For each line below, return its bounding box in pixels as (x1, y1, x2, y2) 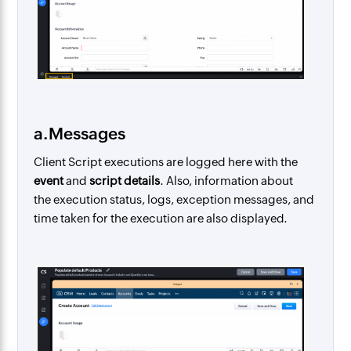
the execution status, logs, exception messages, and (34, 193, 315, 207)
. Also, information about (160, 174, 294, 188)
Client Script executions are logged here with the (34, 155, 299, 169)
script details (89, 174, 161, 188)
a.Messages (34, 125, 126, 144)
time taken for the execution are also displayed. (34, 212, 288, 226)
